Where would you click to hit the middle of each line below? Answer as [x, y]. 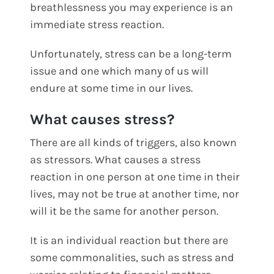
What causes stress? [102, 119]
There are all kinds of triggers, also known [134, 142]
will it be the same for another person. [124, 211]
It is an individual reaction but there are [129, 240]
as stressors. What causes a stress [116, 159]
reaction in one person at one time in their [135, 176]
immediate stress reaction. [97, 24]
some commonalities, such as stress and [132, 257]
